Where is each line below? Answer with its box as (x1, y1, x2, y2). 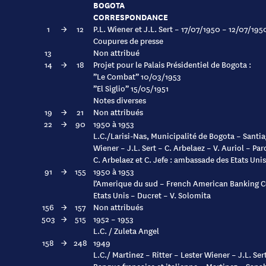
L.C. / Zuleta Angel (93, 224, 159, 236)
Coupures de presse (93, 34, 163, 46)
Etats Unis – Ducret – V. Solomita (93, 189, 211, 201)
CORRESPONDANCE (93, 10, 168, 23)
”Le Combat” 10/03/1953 (93, 70, 181, 82)
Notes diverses (93, 94, 146, 106)
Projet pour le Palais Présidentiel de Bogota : (93, 58, 251, 70)
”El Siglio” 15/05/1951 (93, 82, 169, 94)
